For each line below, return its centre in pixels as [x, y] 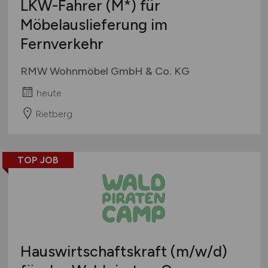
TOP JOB [38, 160]
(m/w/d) [199, 252]
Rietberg [54, 114]
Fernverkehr [62, 44]
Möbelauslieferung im [94, 25]
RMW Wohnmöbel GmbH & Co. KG [105, 71]
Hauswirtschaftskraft [95, 252]
